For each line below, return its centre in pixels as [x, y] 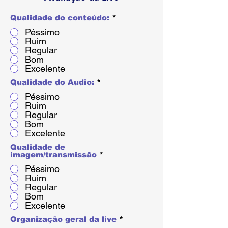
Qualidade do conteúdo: [60, 18]
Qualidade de [38, 147]
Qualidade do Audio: [52, 82]
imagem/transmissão [53, 154]
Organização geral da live [63, 219]
